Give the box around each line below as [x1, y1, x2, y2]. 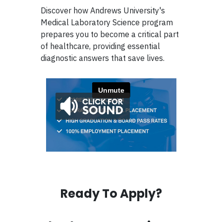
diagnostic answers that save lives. [41, 53, 165, 63]
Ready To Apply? [60, 185, 162, 202]
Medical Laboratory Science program [41, 17, 173, 28]
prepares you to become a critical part [41, 29, 179, 40]
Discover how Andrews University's [41, 5, 166, 16]
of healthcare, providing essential [41, 41, 161, 52]
